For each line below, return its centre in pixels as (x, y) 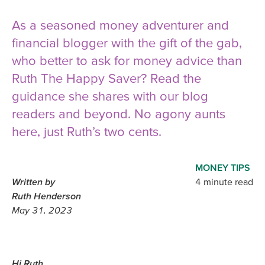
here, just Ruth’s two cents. (87, 132)
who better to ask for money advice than (127, 61)
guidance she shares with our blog (110, 96)
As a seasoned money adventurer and (120, 25)
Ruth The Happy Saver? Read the (106, 78)
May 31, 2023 (42, 210)
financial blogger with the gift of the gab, (127, 43)
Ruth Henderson (46, 196)
